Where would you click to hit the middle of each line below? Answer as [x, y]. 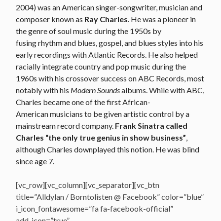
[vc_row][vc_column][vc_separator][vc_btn [88, 184]
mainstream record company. [65, 125]
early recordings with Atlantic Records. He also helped [107, 54]
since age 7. [35, 161]
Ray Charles [106, 19]
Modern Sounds [95, 90]
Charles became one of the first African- [83, 102]
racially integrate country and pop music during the [101, 66]
